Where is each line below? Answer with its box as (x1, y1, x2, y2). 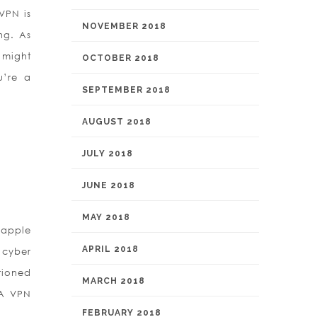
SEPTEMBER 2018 (82, 85, 171, 95)
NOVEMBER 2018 (82, 21, 166, 31)
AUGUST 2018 (82, 117, 151, 127)
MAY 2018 (82, 212, 130, 222)
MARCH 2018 (82, 276, 145, 286)
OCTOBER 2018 (82, 53, 159, 63)
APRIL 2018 (82, 244, 139, 254)
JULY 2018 (82, 149, 133, 158)
